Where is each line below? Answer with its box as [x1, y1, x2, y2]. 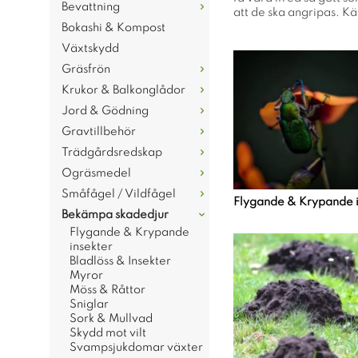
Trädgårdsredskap [62, 147, 162, 158]
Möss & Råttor [70, 284, 145, 296]
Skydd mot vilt [70, 328, 146, 339]
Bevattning [62, 2, 120, 13]
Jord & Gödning [62, 105, 149, 117]
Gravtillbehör [62, 126, 136, 137]
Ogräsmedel [62, 168, 131, 179]
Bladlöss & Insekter [70, 256, 171, 267]
